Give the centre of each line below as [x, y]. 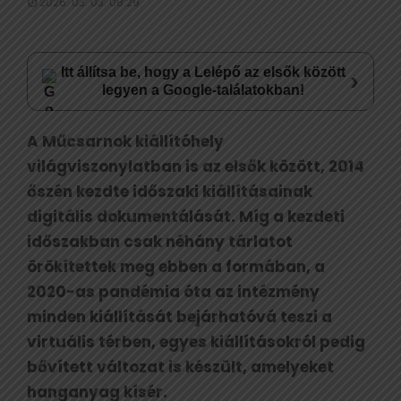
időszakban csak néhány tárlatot [160, 241]
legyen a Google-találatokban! [204, 90]
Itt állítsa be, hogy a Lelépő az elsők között [204, 72]
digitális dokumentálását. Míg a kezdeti [186, 216]
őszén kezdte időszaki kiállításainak [170, 191]
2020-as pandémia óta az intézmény [173, 291]
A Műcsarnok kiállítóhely [125, 141]
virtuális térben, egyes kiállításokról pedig [196, 341]
